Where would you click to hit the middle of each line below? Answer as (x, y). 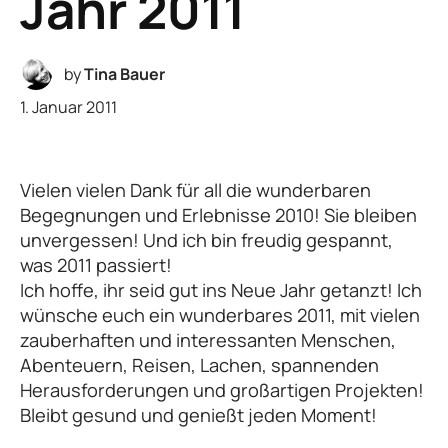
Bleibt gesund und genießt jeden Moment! (198, 415)
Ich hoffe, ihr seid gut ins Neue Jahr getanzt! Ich (221, 290)
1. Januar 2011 (69, 107)
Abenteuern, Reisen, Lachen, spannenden (199, 365)
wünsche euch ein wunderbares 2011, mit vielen (220, 315)
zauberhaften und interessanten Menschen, (208, 340)
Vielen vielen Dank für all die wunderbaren (195, 190)
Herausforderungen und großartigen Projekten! (222, 390)
